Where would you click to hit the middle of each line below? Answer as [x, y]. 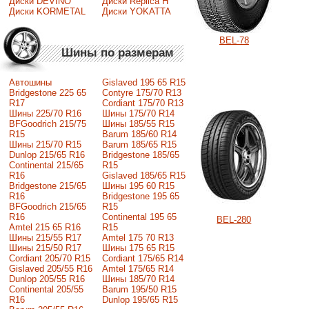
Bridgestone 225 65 [47, 93]
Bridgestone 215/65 [47, 186]
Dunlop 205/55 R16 [47, 279]
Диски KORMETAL [47, 11]
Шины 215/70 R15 [45, 145]
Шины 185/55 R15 [138, 124]
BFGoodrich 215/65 [47, 207]
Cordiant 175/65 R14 [142, 259]
